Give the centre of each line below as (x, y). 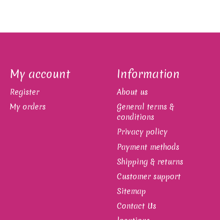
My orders (27, 107)
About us (132, 92)
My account (40, 74)
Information (148, 74)
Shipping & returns (150, 162)
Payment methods (148, 147)
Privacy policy (142, 132)
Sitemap (131, 191)
